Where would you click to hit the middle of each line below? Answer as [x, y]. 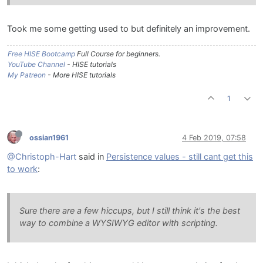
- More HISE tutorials [81, 75]
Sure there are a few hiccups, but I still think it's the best [130, 211]
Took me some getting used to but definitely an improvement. [129, 29]
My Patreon [27, 75]
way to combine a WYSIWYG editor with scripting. [119, 223]
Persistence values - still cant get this [180, 157]
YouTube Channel [36, 65]
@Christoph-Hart [42, 157]
